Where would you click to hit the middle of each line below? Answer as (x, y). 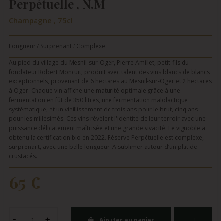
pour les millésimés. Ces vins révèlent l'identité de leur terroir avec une (107, 118)
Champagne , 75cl (41, 20)
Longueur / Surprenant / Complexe (57, 46)
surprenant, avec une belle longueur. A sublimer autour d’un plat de (103, 147)
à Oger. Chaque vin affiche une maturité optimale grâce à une (94, 90)
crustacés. (23, 156)
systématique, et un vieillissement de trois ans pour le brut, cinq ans (103, 109)
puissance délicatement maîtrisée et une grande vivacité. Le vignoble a (107, 128)
